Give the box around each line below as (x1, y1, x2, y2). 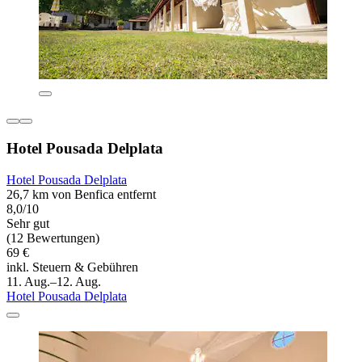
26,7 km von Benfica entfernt (6, 187, 156, 201)
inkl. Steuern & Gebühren (6, 259, 138, 274)
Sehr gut (6, 216, 49, 230)
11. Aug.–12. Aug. (6, 274, 101, 288)
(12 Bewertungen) (6, 230, 99, 245)
